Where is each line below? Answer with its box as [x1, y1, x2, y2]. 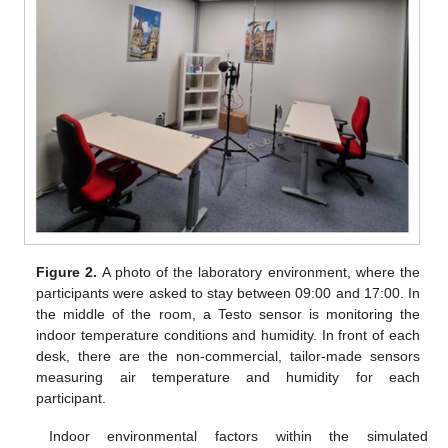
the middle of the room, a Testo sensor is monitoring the [36, 305, 420, 322]
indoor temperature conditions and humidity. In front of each [36, 326, 420, 343]
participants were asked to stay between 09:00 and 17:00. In [36, 284, 420, 301]
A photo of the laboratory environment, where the [97, 263, 420, 280]
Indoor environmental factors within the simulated [48, 428, 428, 445]
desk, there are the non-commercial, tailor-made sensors [36, 347, 420, 364]
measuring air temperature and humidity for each [36, 368, 420, 385]
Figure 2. [36, 263, 98, 280]
